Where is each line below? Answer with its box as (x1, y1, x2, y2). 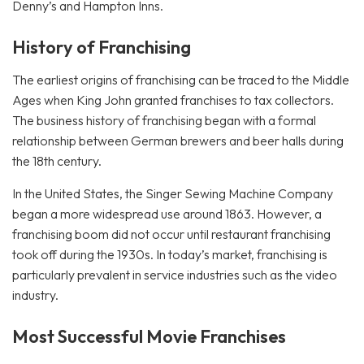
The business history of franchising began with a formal (12, 112, 316, 128)
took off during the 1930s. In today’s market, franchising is (12, 246, 327, 262)
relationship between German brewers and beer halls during (12, 132, 344, 149)
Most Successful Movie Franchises (12, 325, 286, 348)
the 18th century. (12, 153, 102, 169)
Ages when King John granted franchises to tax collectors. (12, 92, 334, 108)
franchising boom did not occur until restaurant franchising (12, 226, 331, 242)
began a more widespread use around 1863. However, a (12, 206, 322, 222)
